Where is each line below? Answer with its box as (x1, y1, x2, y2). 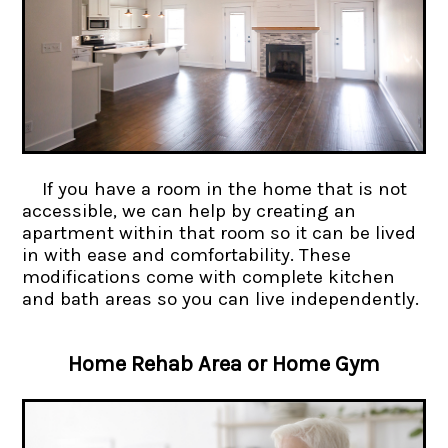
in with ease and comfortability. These (22, 243, 352, 266)
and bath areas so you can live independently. (22, 287, 420, 310)
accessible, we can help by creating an (22, 199, 357, 222)
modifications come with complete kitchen (22, 265, 396, 288)
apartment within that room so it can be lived (22, 221, 417, 244)
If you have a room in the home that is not (42, 177, 408, 200)
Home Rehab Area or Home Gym (68, 350, 380, 377)
